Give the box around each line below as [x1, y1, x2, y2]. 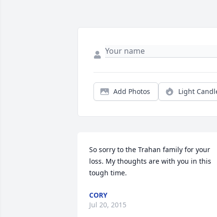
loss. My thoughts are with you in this [89, 156, 211, 166]
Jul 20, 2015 [89, 200, 126, 210]
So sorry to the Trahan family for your [89, 145, 210, 155]
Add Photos [113, 87, 150, 96]
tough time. [89, 168, 127, 178]
